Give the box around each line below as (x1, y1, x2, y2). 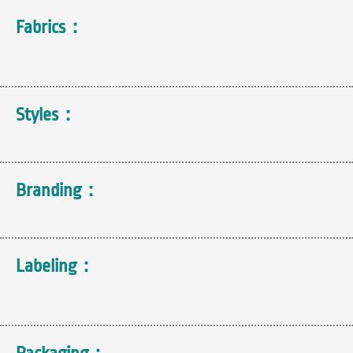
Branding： (16, 180, 100, 201)
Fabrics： (16, 17, 84, 38)
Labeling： (16, 255, 95, 277)
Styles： (16, 104, 77, 125)
